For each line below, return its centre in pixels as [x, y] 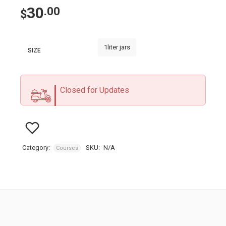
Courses [67, 148]
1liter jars [117, 47]
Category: [36, 148]
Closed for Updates [95, 90]
